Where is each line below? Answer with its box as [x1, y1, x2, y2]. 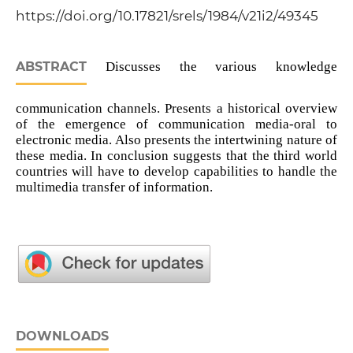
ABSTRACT [15, 59, 87, 75]
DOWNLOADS [15, 329, 109, 344]
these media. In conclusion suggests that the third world [15, 148, 338, 164]
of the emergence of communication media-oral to [15, 117, 338, 132]
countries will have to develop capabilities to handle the [15, 164, 338, 180]
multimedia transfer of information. [15, 180, 213, 195]
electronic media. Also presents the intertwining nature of [15, 132, 338, 148]
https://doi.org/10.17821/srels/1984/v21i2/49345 [15, 8, 318, 24]
